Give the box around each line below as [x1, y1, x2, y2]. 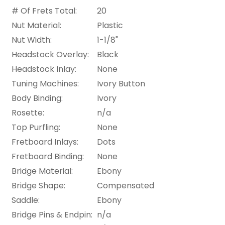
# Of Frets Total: [12, 5, 77, 17]
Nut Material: [12, 19, 61, 31]
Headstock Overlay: [12, 48, 89, 60]
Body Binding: [12, 92, 63, 104]
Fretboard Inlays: [12, 136, 78, 148]
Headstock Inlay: [12, 63, 76, 75]
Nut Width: [12, 34, 52, 46]
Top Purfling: [12, 121, 60, 133]
